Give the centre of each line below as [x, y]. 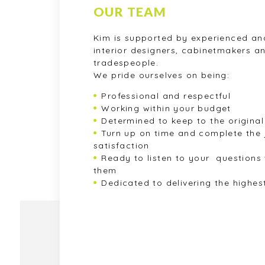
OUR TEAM [130, 12]
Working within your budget [166, 109]
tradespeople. [126, 63]
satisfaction [121, 146]
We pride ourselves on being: [161, 75]
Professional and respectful [166, 96]
